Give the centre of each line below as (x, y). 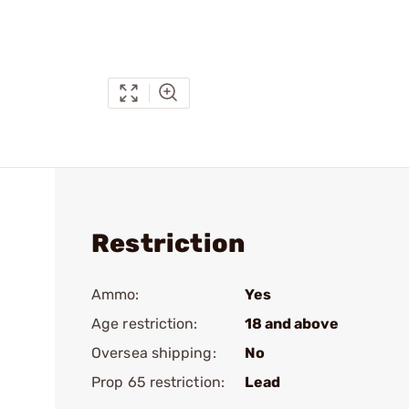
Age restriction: (145, 324)
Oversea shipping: (154, 353)
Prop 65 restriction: (158, 382)
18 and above (292, 324)
